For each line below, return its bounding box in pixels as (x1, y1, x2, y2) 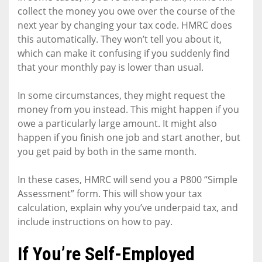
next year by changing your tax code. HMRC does (18, 18, 232, 32)
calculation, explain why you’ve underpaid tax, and (18, 201, 238, 214)
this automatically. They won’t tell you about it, (18, 32, 222, 46)
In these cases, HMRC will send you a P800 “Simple (18, 173, 237, 186)
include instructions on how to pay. (18, 215, 173, 228)
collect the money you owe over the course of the (18, 4, 235, 18)
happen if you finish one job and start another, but (18, 130, 240, 144)
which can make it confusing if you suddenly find (18, 46, 230, 60)
